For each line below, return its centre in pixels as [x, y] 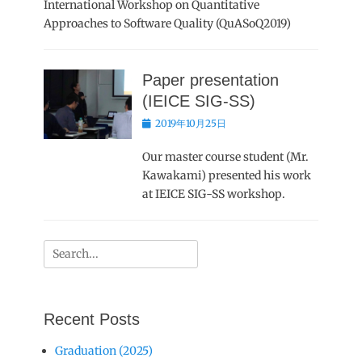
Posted [158, 122]
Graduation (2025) [104, 351]
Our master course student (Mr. [226, 157]
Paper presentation [211, 80]
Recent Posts [92, 319]
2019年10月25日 [191, 123]
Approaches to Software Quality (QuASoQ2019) [167, 23]
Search [61, 248]
